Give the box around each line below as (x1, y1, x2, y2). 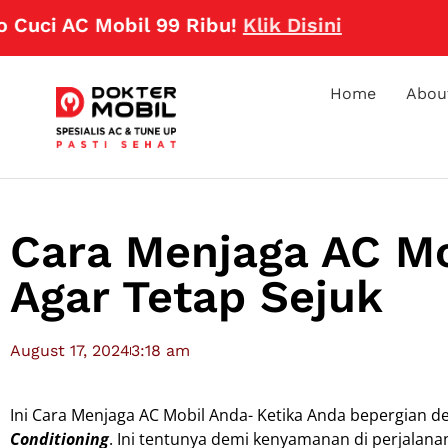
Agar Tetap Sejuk (10, 270, 383, 324)
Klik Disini (165, 13, 265, 37)
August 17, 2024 (10, 341, 130, 361)
